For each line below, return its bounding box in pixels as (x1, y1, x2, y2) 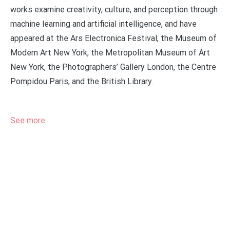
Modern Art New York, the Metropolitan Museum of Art (10, 47, 210, 57)
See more (10, 115, 45, 125)
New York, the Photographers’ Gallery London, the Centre (10, 62, 216, 72)
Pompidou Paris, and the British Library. (10, 76, 153, 86)
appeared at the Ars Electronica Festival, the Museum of (10, 33, 217, 43)
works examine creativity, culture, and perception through (10, 4, 218, 14)
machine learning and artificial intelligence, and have (10, 18, 197, 29)
